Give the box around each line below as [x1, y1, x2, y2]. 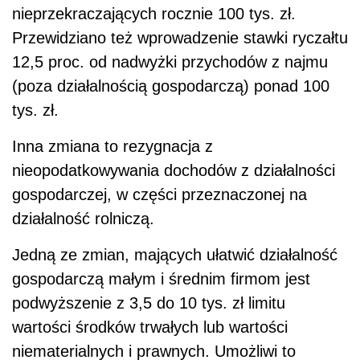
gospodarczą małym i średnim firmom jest [12, 270, 310, 288]
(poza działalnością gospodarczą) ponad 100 [12, 77, 329, 96]
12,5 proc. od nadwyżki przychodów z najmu [12, 53, 328, 72]
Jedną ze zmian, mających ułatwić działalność [12, 246, 337, 264]
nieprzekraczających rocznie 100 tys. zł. [12, 5, 296, 23]
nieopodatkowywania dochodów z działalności [12, 162, 335, 180]
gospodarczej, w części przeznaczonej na [12, 186, 307, 204]
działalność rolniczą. [12, 210, 154, 228]
